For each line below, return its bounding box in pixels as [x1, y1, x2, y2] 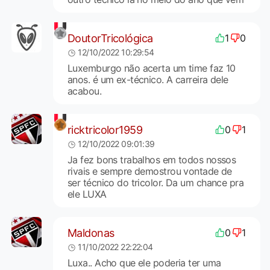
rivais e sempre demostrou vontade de [67, 165, 232, 178]
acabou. [67, 85, 102, 98]
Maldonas [67, 226, 115, 239]
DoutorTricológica [67, 31, 153, 45]
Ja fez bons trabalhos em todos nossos [67, 154, 236, 166]
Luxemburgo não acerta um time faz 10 [67, 62, 236, 75]
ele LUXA [67, 188, 107, 201]
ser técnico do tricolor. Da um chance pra [67, 177, 244, 189]
